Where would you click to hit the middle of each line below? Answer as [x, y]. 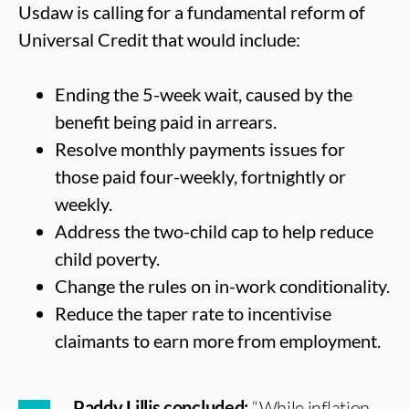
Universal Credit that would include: [159, 39]
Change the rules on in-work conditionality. [222, 286]
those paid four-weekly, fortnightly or [200, 176]
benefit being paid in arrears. [166, 121]
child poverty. [107, 258]
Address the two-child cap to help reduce [214, 231]
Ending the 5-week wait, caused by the [204, 94]
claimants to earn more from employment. [218, 341]
